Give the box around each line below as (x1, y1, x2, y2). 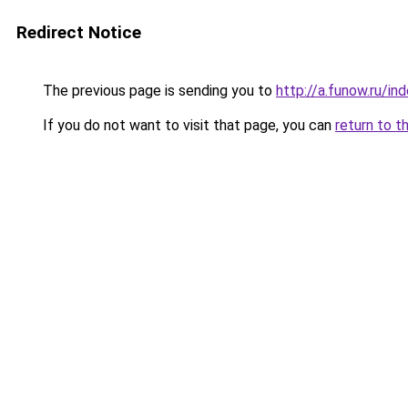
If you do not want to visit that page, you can (39, 117, 335, 134)
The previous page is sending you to (39, 82, 276, 99)
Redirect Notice (16, 22, 141, 43)
